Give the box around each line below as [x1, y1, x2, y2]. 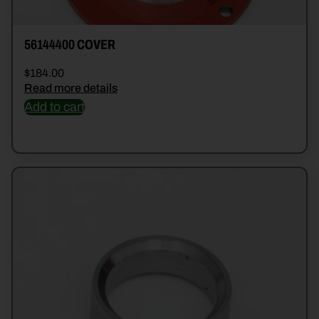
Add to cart [24, 100, 85, 115]
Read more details [24, 82, 117, 95]
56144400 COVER [24, 37, 115, 53]
